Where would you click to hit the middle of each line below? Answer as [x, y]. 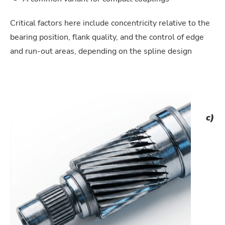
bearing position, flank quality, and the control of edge [107, 37]
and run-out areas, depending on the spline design [101, 51]
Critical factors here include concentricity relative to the [110, 23]
